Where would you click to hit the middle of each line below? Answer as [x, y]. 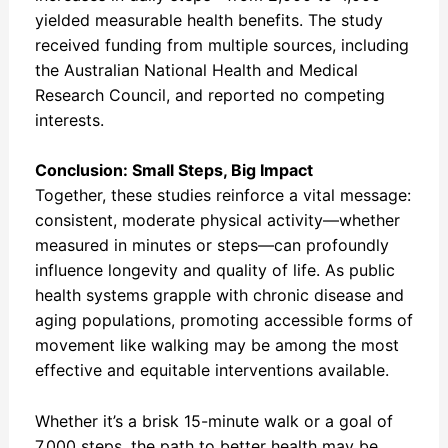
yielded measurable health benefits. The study [208, 19]
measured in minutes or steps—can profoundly [211, 245]
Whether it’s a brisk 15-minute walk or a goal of [213, 420]
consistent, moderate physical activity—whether [217, 220]
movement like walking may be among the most [216, 345]
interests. [69, 119]
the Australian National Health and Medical [196, 69]
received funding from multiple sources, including [221, 44]
